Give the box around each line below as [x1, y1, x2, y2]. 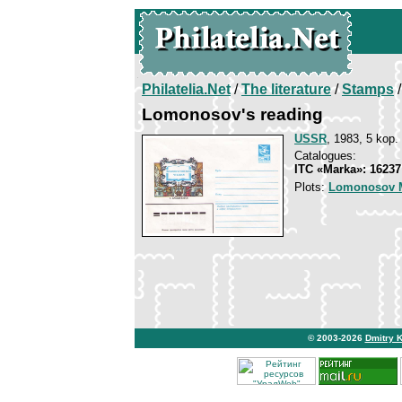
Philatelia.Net [142, 82, 231, 97]
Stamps [342, 82, 394, 97]
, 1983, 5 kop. [327, 132, 398, 145]
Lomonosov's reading [142, 105, 323, 124]
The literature [241, 82, 331, 97]
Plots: [294, 180, 328, 194]
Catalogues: [294, 149, 356, 162]
